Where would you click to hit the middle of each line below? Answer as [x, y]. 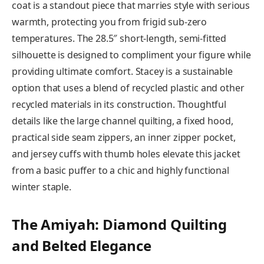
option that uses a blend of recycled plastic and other [128, 88]
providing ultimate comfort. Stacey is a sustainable [122, 71]
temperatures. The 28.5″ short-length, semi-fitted [119, 38]
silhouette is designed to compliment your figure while [131, 55]
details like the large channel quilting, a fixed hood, [123, 121]
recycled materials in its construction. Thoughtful [119, 104]
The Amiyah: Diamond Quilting [119, 225]
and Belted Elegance [82, 246]
